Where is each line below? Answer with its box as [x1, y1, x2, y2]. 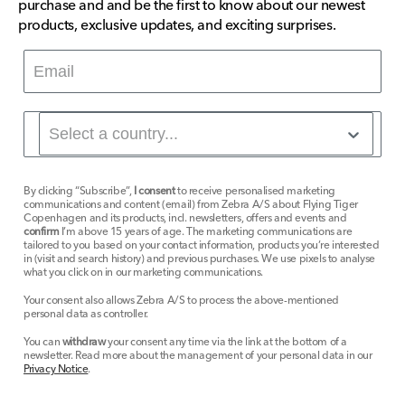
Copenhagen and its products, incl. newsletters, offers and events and [24, 209, 347, 229]
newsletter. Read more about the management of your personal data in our [24, 346, 372, 366]
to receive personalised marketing [174, 182, 335, 202]
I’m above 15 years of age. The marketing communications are [59, 222, 353, 242]
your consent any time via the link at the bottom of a [105, 333, 348, 353]
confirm [24, 222, 60, 242]
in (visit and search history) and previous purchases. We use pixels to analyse [24, 250, 375, 269]
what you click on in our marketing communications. [24, 263, 264, 283]
